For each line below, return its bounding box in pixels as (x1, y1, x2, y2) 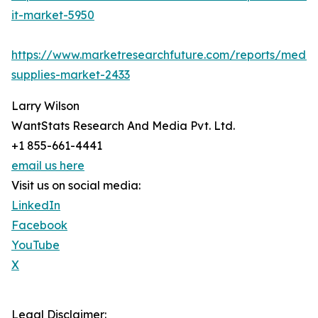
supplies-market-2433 (11, 67, 130, 82)
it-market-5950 (11, 8, 94, 23)
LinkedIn (11, 198, 60, 213)
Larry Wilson (11, 99, 79, 114)
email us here (11, 158, 84, 173)
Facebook (11, 218, 67, 233)
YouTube (11, 238, 60, 253)
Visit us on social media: (11, 178, 141, 193)
